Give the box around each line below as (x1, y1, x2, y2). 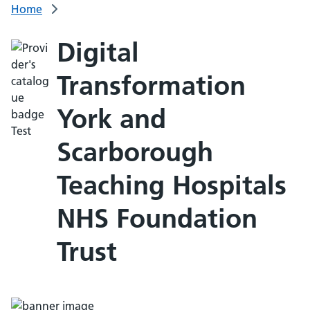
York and (56, 103, 166, 135)
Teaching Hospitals (56, 170, 286, 201)
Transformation (56, 70, 246, 102)
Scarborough (56, 136, 213, 168)
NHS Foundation (56, 203, 257, 235)
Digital (56, 37, 139, 69)
